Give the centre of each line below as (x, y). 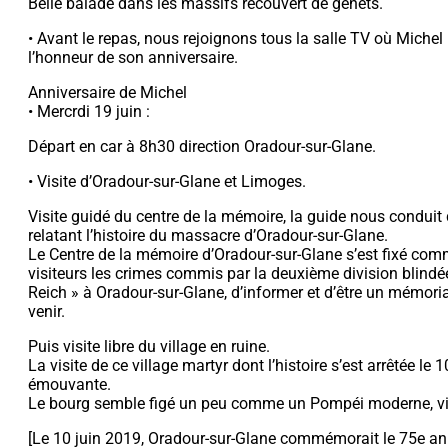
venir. (46, 311)
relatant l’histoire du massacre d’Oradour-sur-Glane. (208, 235)
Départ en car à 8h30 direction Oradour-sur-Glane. (202, 146)
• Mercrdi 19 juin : (89, 111)
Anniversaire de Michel (107, 92)
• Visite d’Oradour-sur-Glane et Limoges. (167, 181)
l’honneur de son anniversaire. (133, 57)
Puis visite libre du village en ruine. (149, 346)
